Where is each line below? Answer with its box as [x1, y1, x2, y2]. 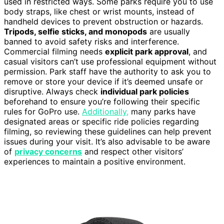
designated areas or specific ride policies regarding [4, 116, 199, 127]
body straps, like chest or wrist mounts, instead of [4, 6, 194, 17]
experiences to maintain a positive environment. [4, 156, 185, 167]
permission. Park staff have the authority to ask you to [4, 66, 211, 77]
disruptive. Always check [4, 86, 100, 97]
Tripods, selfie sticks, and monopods [4, 26, 147, 37]
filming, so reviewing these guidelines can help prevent [4, 126, 211, 137]
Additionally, [82, 106, 128, 117]
